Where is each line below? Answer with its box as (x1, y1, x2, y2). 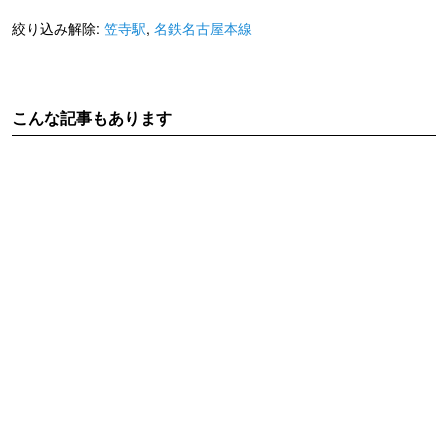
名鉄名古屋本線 (154, 18, 252, 39)
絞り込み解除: (12, 18, 104, 39)
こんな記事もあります (12, 106, 172, 130)
